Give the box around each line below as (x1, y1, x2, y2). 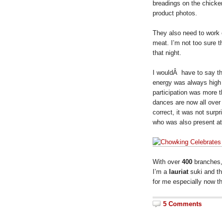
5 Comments (163, 200, 202, 208)
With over (153, 158, 182, 166)
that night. (153, 49, 181, 56)
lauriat (169, 167, 190, 175)
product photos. (153, 9, 197, 17)
